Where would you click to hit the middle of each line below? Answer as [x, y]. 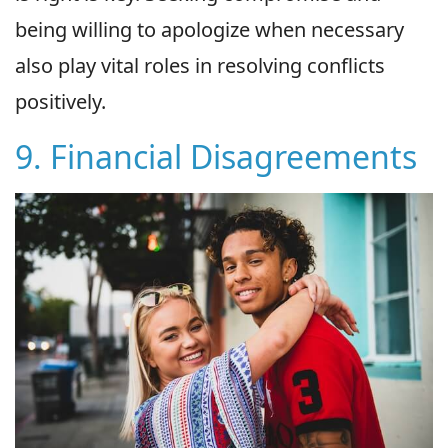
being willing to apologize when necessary [209, 29]
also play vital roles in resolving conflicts [200, 65]
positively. [60, 101]
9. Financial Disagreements [216, 156]
